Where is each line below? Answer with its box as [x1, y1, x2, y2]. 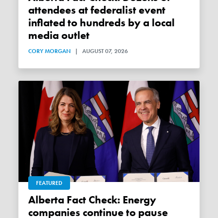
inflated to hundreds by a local [28, 16, 175, 30]
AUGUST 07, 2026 [82, 47, 128, 55]
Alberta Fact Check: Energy [28, 193, 36, 207]
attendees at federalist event [28, 3, 166, 18]
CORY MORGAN [28, 47, 71, 55]
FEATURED [36, 179, 63, 187]
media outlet [28, 29, 90, 43]
